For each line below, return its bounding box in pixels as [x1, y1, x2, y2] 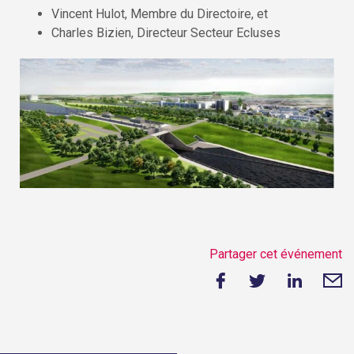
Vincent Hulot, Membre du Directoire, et [51, 6, 268, 21]
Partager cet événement [209, 247, 342, 262]
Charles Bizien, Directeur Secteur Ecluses [51, 24, 281, 40]
